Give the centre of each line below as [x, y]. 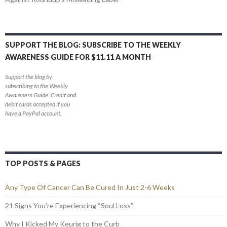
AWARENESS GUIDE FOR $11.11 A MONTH [78, 57]
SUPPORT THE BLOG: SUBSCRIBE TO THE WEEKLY [93, 45]
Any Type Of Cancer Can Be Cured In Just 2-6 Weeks [90, 187]
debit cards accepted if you [37, 104]
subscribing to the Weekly [36, 86]
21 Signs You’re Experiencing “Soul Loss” [69, 205]
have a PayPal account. [33, 113]
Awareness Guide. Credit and [41, 95]
